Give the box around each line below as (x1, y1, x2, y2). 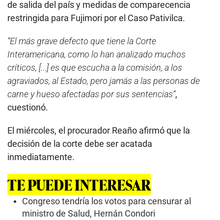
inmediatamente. (7, 151, 75, 162)
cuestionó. (7, 102, 48, 112)
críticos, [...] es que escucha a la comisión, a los (7, 62, 182, 73)
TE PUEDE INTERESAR (7, 173, 151, 195)
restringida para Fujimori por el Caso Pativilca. (7, 12, 185, 23)
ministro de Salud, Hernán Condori (22, 208, 155, 219)
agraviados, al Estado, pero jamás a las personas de (7, 75, 200, 86)
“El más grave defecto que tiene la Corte (7, 35, 156, 46)
